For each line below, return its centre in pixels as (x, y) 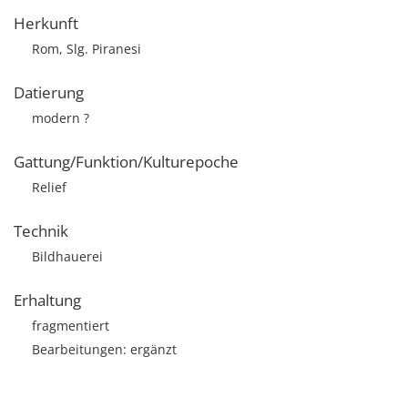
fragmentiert (71, 326)
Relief (49, 187)
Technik (41, 231)
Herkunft (46, 23)
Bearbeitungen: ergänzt (104, 349)
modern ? (61, 118)
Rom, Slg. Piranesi (87, 49)
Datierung (49, 92)
